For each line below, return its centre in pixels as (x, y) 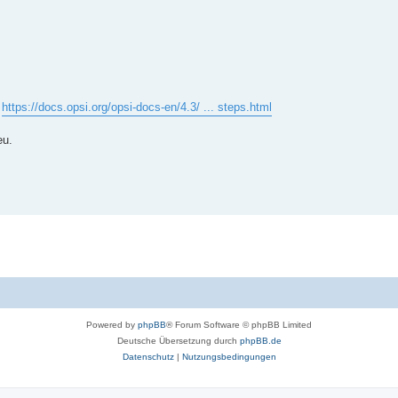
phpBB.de (260, 341)
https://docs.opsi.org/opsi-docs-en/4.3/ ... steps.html (137, 107)
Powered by (112, 325)
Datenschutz (148, 357)
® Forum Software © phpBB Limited (239, 325)
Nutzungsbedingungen (229, 357)
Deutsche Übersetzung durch (178, 341)
